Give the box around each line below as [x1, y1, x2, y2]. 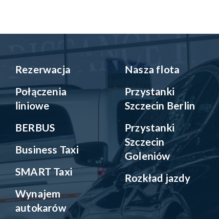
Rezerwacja [15, 63, 71, 75]
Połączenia [15, 85, 67, 97]
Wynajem [15, 187, 61, 199]
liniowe [15, 99, 50, 111]
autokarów [15, 201, 66, 214]
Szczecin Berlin [125, 99, 196, 111]
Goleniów [125, 150, 171, 162]
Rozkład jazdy [125, 172, 190, 184]
